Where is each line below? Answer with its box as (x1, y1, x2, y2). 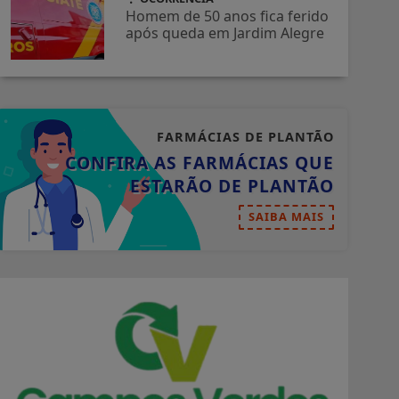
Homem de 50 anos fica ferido (126, 6, 330, 27)
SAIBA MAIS (248, 208, 324, 225)
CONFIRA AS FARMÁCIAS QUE (65, 151, 334, 175)
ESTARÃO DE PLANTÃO (130, 174, 334, 199)
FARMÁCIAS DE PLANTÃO (157, 128, 334, 146)
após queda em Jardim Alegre (126, 23, 325, 44)
